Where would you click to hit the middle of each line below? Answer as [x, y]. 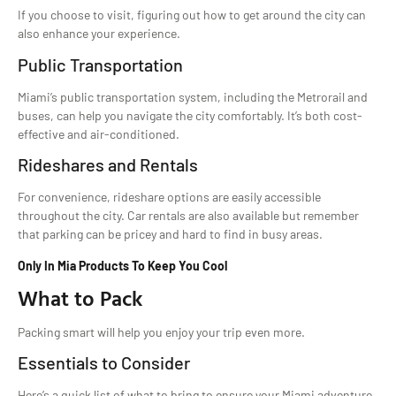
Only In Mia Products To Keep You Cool [122, 265]
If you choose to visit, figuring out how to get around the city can [192, 15]
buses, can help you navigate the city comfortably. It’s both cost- [190, 115]
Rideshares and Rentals [108, 165]
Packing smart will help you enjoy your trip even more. [161, 332]
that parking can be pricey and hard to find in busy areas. [170, 234]
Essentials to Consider [104, 363]
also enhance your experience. [99, 34]
